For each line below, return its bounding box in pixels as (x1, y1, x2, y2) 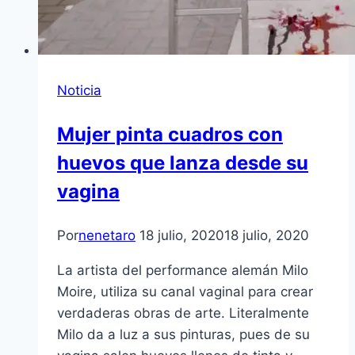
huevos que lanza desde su (57, 151, 308, 175)
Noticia (57, 82, 101, 99)
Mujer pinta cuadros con (57, 123, 283, 147)
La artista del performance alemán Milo (57, 262, 308, 279)
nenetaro (78, 227, 136, 244)
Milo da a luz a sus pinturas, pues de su (57, 326, 310, 343)
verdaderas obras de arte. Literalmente (57, 305, 309, 322)
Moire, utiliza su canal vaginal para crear (57, 284, 313, 300)
